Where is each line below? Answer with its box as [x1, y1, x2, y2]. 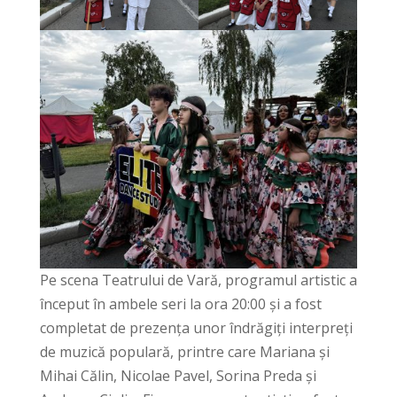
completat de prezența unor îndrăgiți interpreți [39, 318, 353, 339]
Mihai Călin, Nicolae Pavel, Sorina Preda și [39, 366, 316, 386]
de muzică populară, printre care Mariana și [39, 342, 330, 362]
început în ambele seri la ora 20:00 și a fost [39, 294, 322, 315]
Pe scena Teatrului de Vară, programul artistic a [39, 270, 357, 291]
